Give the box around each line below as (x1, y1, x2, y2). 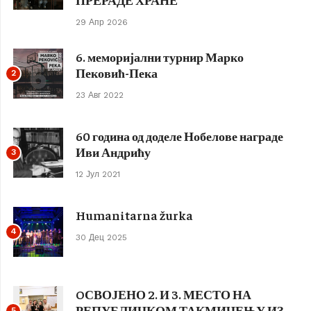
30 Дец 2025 (76, 233, 127, 242)
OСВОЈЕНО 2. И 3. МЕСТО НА (76, 286, 251, 302)
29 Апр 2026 (76, 17, 128, 27)
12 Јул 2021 (76, 169, 120, 179)
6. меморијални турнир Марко (76, 49, 244, 65)
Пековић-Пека (76, 65, 158, 81)
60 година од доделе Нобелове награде (76, 128, 283, 144)
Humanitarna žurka (76, 207, 193, 223)
